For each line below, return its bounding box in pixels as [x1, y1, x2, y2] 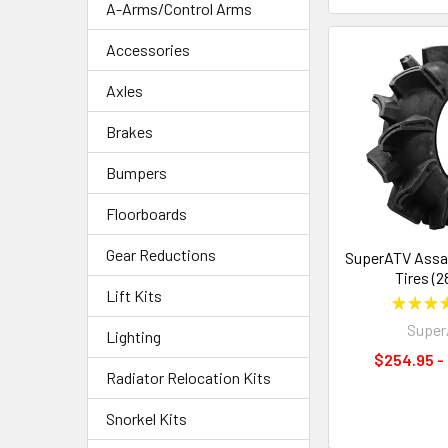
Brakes [106, 122, 153, 141]
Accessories [106, 40, 190, 59]
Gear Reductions [106, 245, 216, 264]
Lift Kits [106, 286, 162, 305]
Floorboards [106, 204, 187, 223]
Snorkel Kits [106, 409, 187, 428]
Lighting [106, 327, 161, 346]
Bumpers [106, 163, 167, 182]
